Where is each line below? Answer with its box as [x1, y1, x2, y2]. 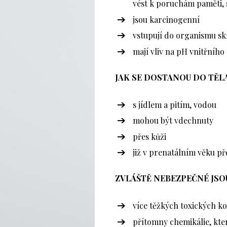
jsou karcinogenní [133, 14, 200, 25]
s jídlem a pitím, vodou [133, 99, 216, 110]
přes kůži [133, 131, 166, 142]
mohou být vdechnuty [133, 115, 213, 126]
